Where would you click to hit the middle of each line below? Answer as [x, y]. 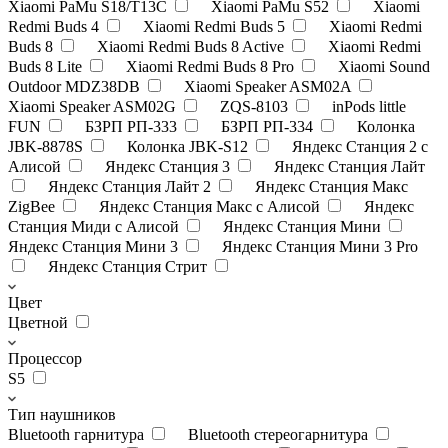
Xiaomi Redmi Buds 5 [216, 26]
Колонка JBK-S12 [189, 146]
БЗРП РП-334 [269, 126]
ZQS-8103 [256, 106]
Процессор [45, 358]
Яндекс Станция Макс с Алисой [211, 206]
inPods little [369, 106]
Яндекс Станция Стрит [129, 266]
